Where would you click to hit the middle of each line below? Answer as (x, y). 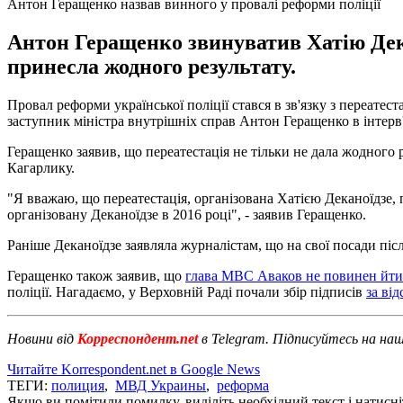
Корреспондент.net (138, 338)
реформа (243, 385)
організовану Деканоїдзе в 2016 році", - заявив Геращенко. (187, 214)
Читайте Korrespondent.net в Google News (134, 369)
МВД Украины (161, 385)
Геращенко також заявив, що (96, 275)
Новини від (40, 338)
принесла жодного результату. (152, 66)
